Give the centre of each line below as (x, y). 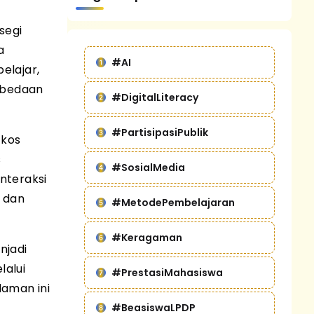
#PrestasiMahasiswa (167, 272)
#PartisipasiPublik (160, 132)
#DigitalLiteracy (155, 97)
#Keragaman (147, 237)
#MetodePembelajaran (173, 202)
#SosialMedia (148, 167)
